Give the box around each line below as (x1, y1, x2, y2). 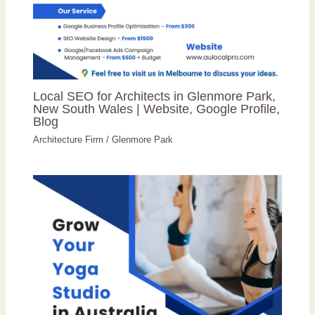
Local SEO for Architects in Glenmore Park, (33, 89, 276, 104)
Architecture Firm (33, 134, 104, 145)
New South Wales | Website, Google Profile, (33, 101, 281, 117)
